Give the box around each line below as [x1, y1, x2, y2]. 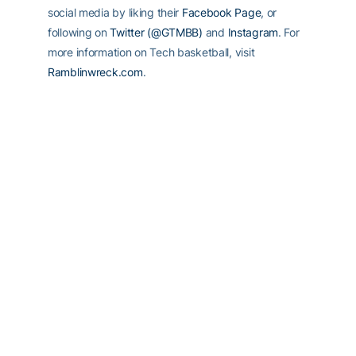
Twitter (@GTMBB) [110, 25, 203, 39]
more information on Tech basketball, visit [48, 44, 255, 59]
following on [48, 25, 110, 39]
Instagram [227, 25, 278, 39]
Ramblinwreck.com [48, 64, 143, 79]
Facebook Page [181, 5, 261, 19]
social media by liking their [48, 5, 182, 19]
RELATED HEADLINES [12, 168, 157, 197]
